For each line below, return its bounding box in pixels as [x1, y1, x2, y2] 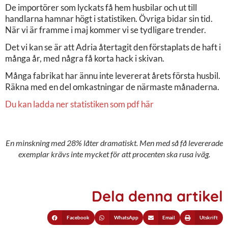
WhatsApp [113, 214, 138, 221]
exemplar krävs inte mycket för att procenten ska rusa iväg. [18, 149, 210, 159]
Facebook [66, 214, 90, 221]
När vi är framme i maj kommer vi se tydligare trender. [5, 24, 206, 35]
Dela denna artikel [92, 186, 223, 205]
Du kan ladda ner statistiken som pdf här [5, 98, 154, 109]
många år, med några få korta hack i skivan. [5, 52, 164, 64]
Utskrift [199, 214, 218, 221]
